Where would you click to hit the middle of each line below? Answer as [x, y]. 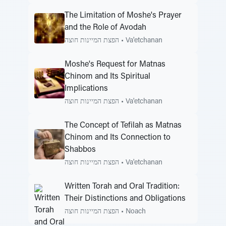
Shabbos [80, 150]
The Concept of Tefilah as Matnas [123, 126]
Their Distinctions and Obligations [125, 199]
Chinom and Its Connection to [118, 138]
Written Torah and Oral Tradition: [122, 187]
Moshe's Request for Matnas [115, 65]
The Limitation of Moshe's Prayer [123, 16]
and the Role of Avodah [105, 28]
